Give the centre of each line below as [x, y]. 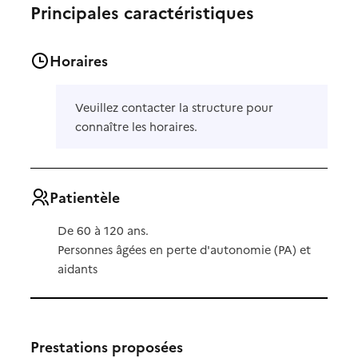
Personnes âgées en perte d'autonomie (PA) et [184, 250]
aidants [77, 269]
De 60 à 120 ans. [103, 231]
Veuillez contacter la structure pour [175, 107]
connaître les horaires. [137, 126]
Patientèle [85, 197]
